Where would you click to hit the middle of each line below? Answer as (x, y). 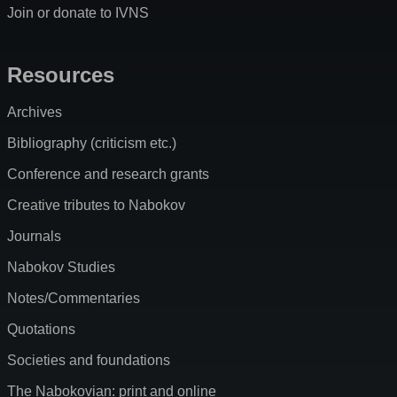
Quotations (41, 330)
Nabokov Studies (61, 268)
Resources (61, 75)
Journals (34, 237)
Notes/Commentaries (74, 299)
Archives (35, 113)
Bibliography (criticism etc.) (92, 144)
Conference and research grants (108, 175)
